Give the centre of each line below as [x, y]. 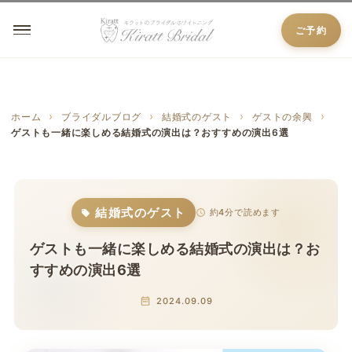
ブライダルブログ [102, 116]
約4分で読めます [245, 212]
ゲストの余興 [282, 116]
